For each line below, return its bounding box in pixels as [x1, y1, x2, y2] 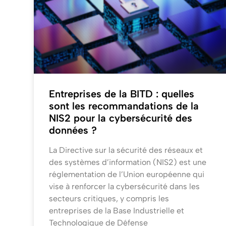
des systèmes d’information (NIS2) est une [49, 157, 207, 167]
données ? [49, 124, 97, 137]
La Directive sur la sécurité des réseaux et [49, 145, 203, 155]
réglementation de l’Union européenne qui [49, 169, 205, 180]
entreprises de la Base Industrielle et [49, 206, 185, 216]
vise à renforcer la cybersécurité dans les [49, 182, 200, 192]
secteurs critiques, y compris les [49, 194, 169, 204]
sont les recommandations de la [49, 100, 199, 112]
